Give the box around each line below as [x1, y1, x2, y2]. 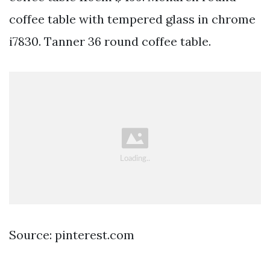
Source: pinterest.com [9, 227, 134, 243]
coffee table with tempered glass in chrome [9, 11, 256, 27]
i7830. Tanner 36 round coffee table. [9, 33, 211, 49]
